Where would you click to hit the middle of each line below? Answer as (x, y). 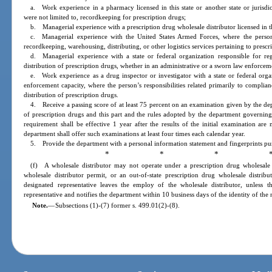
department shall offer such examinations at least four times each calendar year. (135, 134)
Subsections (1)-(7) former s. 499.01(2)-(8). (117, 206)
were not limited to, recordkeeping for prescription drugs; (105, 17)
